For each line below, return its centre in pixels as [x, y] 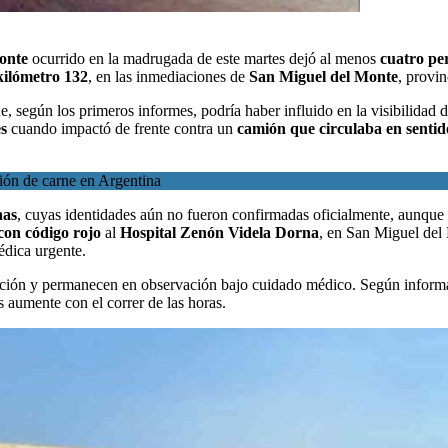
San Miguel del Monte [323, 76]
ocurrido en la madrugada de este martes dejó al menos [204, 58]
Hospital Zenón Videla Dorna [219, 232]
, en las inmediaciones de [168, 76]
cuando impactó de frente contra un [122, 128]
